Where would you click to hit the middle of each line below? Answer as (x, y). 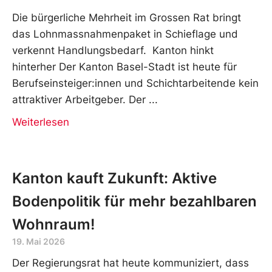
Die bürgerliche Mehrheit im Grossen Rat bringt (127, 17)
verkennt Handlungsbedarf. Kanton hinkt (113, 50)
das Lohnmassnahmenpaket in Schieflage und (125, 34)
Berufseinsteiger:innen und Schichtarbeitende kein (135, 83)
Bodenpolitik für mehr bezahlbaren (134, 201)
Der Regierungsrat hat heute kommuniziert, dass (131, 263)
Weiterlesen (41, 122)
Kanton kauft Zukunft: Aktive (114, 178)
